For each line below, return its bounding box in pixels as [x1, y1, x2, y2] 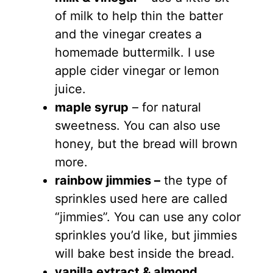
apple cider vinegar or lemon [54, 63, 219, 79]
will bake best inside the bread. [54, 246, 235, 261]
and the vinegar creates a [54, 27, 202, 42]
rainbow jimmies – [54, 173, 160, 188]
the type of [160, 173, 227, 188]
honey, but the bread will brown [54, 136, 238, 152]
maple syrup [54, 100, 129, 115]
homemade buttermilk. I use [54, 45, 215, 60]
